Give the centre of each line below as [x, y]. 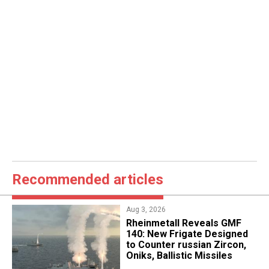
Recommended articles [88, 180]
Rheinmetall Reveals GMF [183, 223]
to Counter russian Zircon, [186, 245]
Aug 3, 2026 [146, 210]
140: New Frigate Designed [187, 234]
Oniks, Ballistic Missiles [179, 256]
